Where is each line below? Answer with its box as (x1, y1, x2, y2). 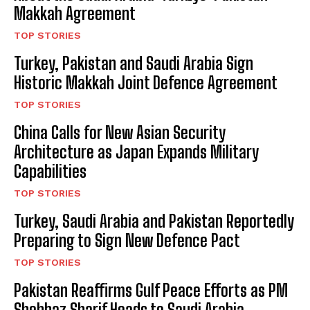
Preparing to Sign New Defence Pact (14, 230, 240, 251)
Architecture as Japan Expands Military (14, 142, 259, 163)
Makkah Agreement (14, 3, 136, 24)
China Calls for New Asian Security (14, 122, 226, 143)
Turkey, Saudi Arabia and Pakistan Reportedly (14, 211, 294, 232)
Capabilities (14, 161, 86, 182)
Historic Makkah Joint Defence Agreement (14, 73, 277, 93)
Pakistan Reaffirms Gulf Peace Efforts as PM (14, 280, 288, 301)
